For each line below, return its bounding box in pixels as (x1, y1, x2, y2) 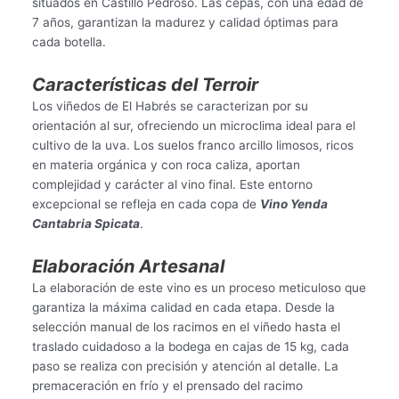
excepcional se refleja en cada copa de (31, 197, 260, 212)
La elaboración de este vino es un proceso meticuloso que (31, 281, 366, 296)
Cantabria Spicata (31, 216, 140, 232)
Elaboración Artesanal (31, 256, 224, 278)
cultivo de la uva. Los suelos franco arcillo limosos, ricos (31, 138, 354, 153)
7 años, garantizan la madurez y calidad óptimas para (31, 15, 338, 30)
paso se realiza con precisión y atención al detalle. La (31, 359, 338, 374)
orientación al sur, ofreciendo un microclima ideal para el (31, 118, 355, 134)
